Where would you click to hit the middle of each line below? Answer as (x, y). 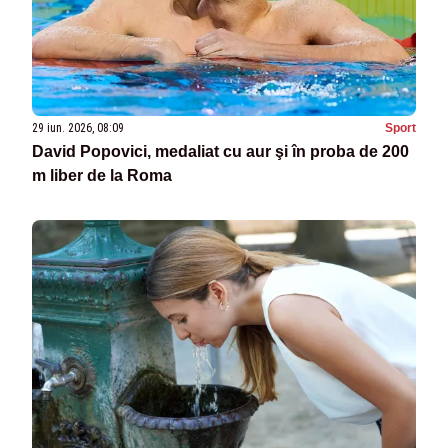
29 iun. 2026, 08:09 (78, 128)
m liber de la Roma (102, 176)
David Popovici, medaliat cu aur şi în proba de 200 (220, 152)
